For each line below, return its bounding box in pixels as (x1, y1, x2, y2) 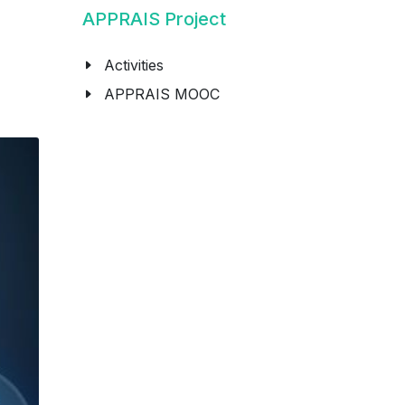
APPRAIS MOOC (104, 85, 220, 103)
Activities (104, 56, 164, 74)
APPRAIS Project (82, 8, 226, 30)
